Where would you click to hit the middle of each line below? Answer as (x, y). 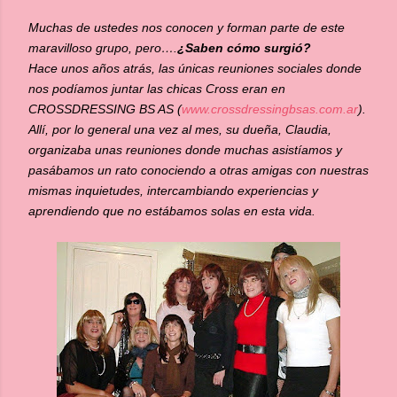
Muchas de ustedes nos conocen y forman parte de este (187, 27)
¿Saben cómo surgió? (244, 48)
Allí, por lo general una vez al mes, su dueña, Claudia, (180, 129)
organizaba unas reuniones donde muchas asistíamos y (185, 150)
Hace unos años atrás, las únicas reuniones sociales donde (195, 68)
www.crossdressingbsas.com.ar (270, 109)
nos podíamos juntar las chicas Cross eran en (157, 89)
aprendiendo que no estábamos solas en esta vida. (172, 211)
